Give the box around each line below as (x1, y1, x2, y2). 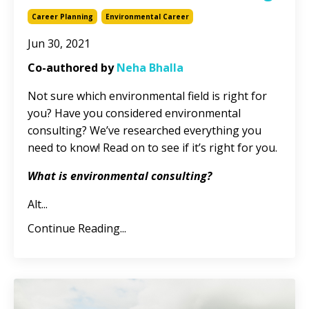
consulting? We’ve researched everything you (28, 123, 261, 139)
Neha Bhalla (117, 60, 183, 76)
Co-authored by (28, 60, 117, 76)
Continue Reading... (28, 221, 126, 237)
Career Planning (32, 12, 93, 22)
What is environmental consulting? (28, 168, 212, 184)
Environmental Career (106, 12, 189, 22)
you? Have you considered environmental (28, 106, 241, 121)
